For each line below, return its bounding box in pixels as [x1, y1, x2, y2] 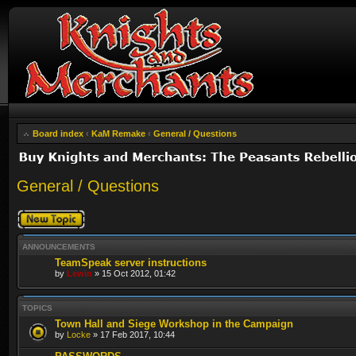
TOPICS [22, 303, 52, 312]
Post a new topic [17, 208, 80, 219]
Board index [33, 129, 83, 138]
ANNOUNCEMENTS [22, 242, 95, 251]
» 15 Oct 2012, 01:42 [92, 268, 176, 278]
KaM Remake [91, 129, 145, 138]
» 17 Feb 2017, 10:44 [91, 329, 175, 339]
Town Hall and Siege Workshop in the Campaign [55, 317, 293, 330]
